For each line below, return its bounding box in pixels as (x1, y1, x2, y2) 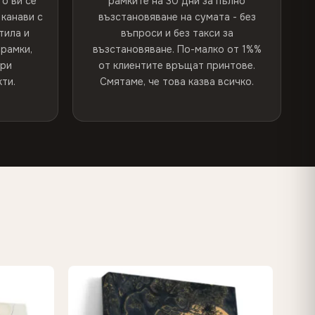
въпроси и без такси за (120, 27, 233, 39)
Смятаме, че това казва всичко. (100, 75, 254, 88)
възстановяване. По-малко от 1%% (92, 43, 262, 56)
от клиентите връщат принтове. (98, 59, 255, 72)
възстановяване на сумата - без (98, 11, 256, 23)
